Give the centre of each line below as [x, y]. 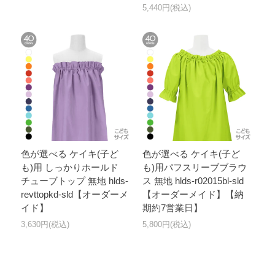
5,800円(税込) [166, 225]
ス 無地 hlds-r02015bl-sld [193, 181]
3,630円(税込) [45, 225]
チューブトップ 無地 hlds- [75, 181]
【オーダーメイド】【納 [193, 195]
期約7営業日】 [172, 208]
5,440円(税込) [166, 8]
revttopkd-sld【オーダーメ [75, 195]
